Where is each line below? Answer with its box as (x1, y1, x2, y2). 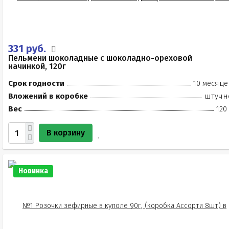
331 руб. (8, 42, 49, 55)
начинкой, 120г (8, 61, 66, 71)
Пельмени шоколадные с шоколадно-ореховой (8, 53, 192, 63)
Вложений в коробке (8, 91, 88, 101)
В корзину (47, 128, 85, 138)
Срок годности (8, 79, 64, 88)
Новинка (18, 167, 48, 175)
